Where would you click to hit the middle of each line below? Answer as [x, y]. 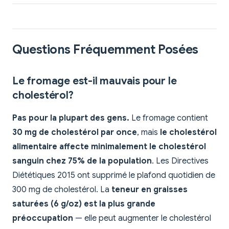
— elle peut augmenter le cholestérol [142, 219]
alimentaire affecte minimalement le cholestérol [109, 147]
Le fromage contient [169, 118]
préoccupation [43, 219]
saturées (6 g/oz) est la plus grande [84, 204]
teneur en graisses [150, 190]
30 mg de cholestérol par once [75, 133]
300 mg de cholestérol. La [62, 190]
